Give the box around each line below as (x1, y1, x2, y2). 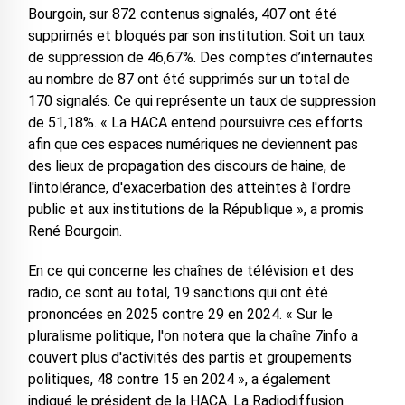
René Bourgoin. (27, 222, 122, 240)
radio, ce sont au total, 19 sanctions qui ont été (27, 284, 328, 302)
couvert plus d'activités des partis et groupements (27, 349, 352, 367)
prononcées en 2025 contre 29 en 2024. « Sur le (27, 306, 333, 324)
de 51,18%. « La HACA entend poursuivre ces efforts (27, 114, 363, 132)
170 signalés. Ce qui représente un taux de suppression (27, 92, 376, 110)
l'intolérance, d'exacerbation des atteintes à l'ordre (27, 179, 351, 197)
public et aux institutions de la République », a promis (27, 201, 363, 219)
